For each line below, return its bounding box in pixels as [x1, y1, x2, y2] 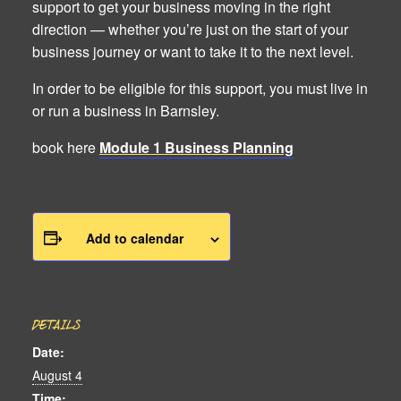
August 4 [32, 366, 82, 385]
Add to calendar [86, 228, 183, 247]
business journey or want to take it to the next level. [32, 40, 354, 62]
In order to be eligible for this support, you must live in [32, 77, 368, 98]
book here [32, 136, 99, 158]
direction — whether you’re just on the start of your [32, 18, 348, 39]
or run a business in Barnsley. [32, 99, 219, 121]
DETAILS [32, 315, 81, 339]
